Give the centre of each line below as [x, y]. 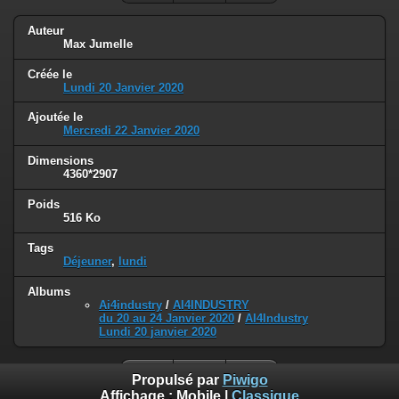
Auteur [46, 30]
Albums [49, 292]
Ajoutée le [55, 118]
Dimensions [61, 161]
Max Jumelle [98, 44]
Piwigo [245, 380]
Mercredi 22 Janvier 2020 [131, 131]
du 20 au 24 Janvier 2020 [167, 319]
